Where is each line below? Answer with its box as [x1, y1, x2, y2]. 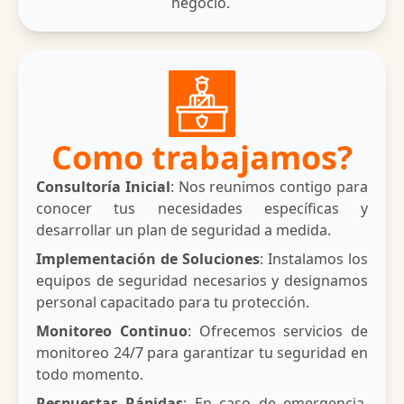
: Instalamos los [260, 249, 368, 270]
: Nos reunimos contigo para [170, 177, 369, 197]
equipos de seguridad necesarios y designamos [36, 271, 368, 291]
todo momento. [36, 364, 143, 385]
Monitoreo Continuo [36, 321, 188, 342]
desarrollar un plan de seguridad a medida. [36, 220, 331, 241]
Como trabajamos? [51, 135, 353, 180]
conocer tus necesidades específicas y [36, 198, 368, 219]
